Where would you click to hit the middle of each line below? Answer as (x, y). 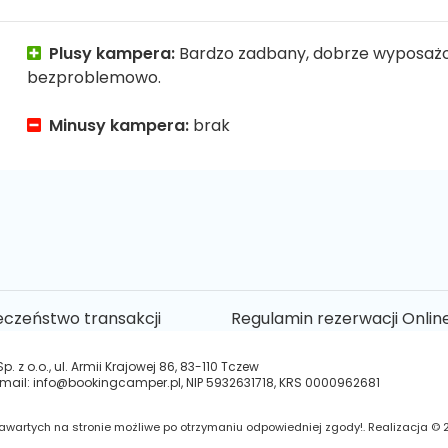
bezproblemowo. (94, 77)
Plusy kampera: (112, 53)
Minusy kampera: (119, 125)
